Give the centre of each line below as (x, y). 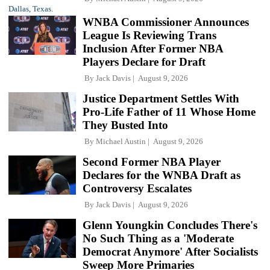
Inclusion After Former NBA (153, 48)
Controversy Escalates (137, 188)
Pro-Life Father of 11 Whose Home (169, 111)
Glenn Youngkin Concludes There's (170, 225)
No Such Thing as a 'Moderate (158, 238)
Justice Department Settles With (161, 98)
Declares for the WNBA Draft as (162, 175)
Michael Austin (121, 141)
